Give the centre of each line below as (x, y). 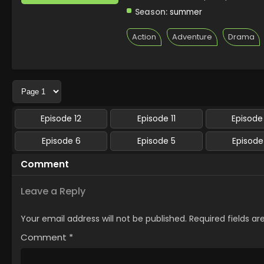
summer (186, 12)
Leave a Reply (53, 191)
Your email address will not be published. (104, 219)
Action (144, 37)
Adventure (192, 37)
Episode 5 (157, 141)
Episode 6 (61, 141)
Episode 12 (61, 118)
